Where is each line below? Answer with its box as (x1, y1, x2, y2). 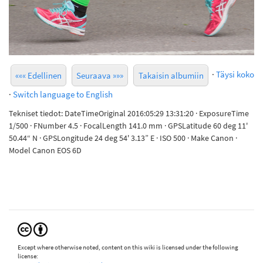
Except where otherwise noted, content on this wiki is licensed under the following (18, 242, 238, 251)
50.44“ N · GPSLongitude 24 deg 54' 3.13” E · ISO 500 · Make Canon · (9, 133, 237, 143)
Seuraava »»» (76, 70, 123, 82)
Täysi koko (216, 69, 254, 80)
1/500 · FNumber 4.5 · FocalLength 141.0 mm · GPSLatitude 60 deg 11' (9, 120, 248, 131)
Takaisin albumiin (138, 70, 204, 82)
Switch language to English (13, 89, 113, 100)
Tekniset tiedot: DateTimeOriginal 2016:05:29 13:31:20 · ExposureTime (9, 108, 249, 119)
